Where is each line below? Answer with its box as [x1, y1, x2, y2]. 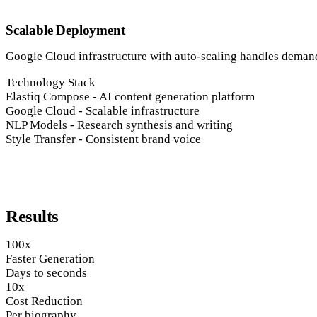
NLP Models [6, 117, 67, 132]
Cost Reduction [6, 294, 83, 308]
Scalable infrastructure [86, 103, 200, 117]
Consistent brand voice [86, 132, 201, 146]
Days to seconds [6, 265, 87, 279]
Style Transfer [6, 132, 76, 146]
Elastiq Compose [6, 89, 90, 103]
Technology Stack [6, 75, 96, 89]
